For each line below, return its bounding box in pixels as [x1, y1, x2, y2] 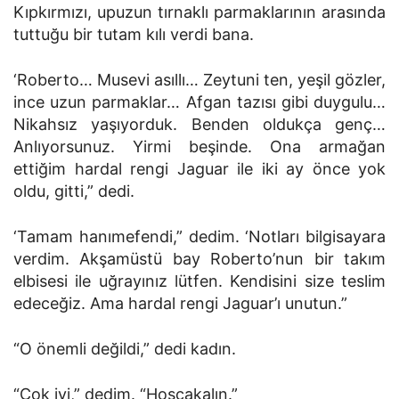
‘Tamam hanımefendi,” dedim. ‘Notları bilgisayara [13, 227, 386, 246]
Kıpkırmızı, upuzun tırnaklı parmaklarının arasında [13, 3, 386, 21]
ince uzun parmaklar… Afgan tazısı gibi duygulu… [13, 93, 386, 111]
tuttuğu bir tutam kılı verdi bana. [13, 25, 254, 44]
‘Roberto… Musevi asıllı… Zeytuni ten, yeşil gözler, [13, 70, 386, 89]
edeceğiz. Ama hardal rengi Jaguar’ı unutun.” [13, 294, 347, 313]
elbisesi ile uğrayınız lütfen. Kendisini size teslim [13, 272, 386, 290]
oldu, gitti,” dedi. [13, 182, 134, 200]
